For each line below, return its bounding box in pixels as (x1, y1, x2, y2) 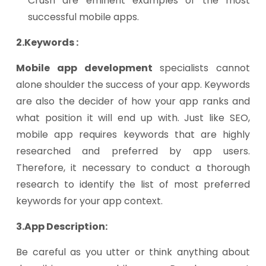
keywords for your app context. (16, 194, 163, 208)
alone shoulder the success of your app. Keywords (16, 78, 250, 91)
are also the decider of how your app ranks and (16, 94, 250, 108)
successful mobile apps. (28, 10, 139, 24)
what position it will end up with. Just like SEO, (16, 111, 250, 125)
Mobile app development (16, 61, 160, 75)
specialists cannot (160, 61, 250, 75)
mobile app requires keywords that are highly (16, 128, 250, 141)
